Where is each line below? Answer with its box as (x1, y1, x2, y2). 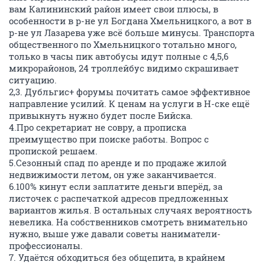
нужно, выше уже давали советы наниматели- (9, 228, 221, 240)
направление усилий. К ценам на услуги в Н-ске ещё (9, 98, 250, 109)
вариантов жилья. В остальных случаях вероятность (9, 204, 252, 216)
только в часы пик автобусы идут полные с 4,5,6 (9, 50, 228, 62)
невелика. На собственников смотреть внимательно (9, 216, 247, 228)
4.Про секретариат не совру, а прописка (9, 121, 186, 133)
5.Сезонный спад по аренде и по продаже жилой (9, 157, 227, 169)
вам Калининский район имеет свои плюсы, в (9, 3, 218, 15)
